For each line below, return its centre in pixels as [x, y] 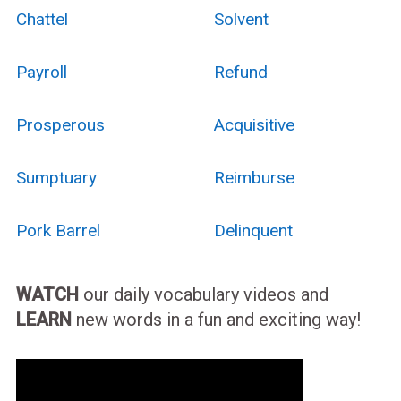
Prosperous [60, 124]
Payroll [41, 72]
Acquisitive [254, 124]
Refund [240, 72]
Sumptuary [56, 177]
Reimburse [254, 177]
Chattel [42, 19]
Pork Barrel [58, 230]
